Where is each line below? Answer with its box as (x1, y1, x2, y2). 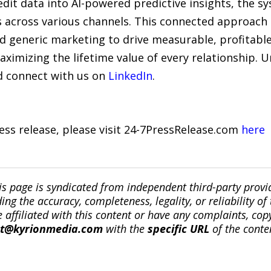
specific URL (147, 221, 209, 236)
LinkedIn (108, 68, 152, 83)
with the (102, 221, 148, 236)
